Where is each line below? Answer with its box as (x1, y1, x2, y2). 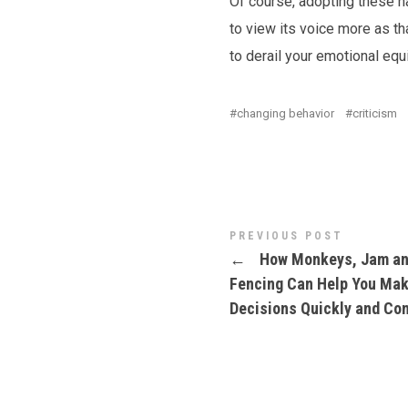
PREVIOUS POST (229, 229, 343, 242)
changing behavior (237, 107, 334, 120)
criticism (352, 107, 397, 120)
